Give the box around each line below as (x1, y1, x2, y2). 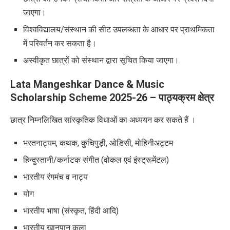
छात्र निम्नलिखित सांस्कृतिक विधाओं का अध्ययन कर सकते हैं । (10, 115, 196, 125)
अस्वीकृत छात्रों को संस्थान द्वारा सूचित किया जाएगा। (23, 55, 179, 66)
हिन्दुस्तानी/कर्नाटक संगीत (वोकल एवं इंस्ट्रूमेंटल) (23, 155, 169, 165)
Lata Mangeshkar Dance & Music (10, 78, 164, 91)
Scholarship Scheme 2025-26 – (10, 91, 159, 104)
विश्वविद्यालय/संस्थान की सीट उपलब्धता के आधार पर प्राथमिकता (23, 25, 215, 35)
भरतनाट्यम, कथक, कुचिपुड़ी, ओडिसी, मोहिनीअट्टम (23, 138, 173, 148)
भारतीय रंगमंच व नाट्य (23, 172, 88, 182)
